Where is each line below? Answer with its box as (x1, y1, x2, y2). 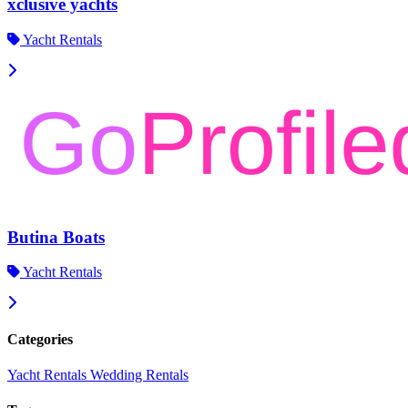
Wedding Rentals (90, 367, 189, 382)
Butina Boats (7, 227, 105, 247)
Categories (7, 331, 73, 347)
